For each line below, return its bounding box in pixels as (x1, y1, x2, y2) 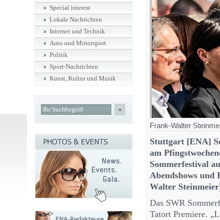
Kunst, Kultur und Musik (50, 75, 116, 82)
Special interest (50, 4, 90, 11)
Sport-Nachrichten (50, 63, 98, 70)
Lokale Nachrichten (50, 16, 102, 23)
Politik (50, 52, 68, 58)
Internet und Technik (50, 28, 105, 35)
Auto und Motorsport (50, 40, 106, 47)
